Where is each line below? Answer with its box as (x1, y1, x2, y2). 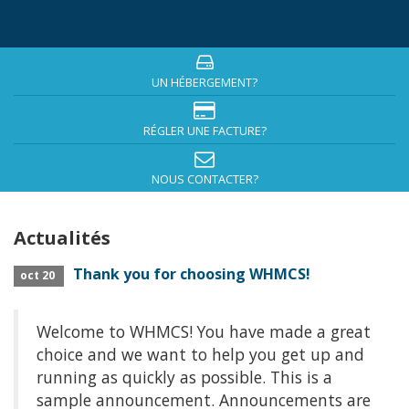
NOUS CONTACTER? (151, 172, 258, 187)
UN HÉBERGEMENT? (152, 75, 257, 90)
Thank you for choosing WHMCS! (73, 264, 311, 284)
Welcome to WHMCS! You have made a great (37, 320, 371, 342)
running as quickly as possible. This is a (37, 366, 332, 388)
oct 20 (20, 267, 58, 283)
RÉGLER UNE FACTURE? (142, 123, 267, 139)
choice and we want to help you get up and (37, 343, 364, 365)
